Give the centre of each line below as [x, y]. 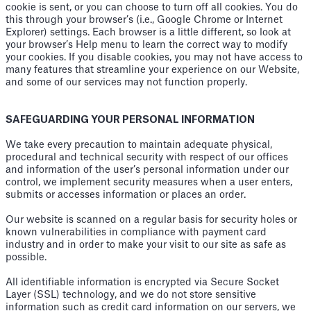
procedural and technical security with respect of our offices [147, 158]
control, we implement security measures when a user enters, [149, 183]
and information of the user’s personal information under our [147, 170]
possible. [26, 258]
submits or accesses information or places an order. [126, 195]
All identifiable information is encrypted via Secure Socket [142, 283]
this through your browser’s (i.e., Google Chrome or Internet [144, 20]
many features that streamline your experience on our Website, [152, 70]
